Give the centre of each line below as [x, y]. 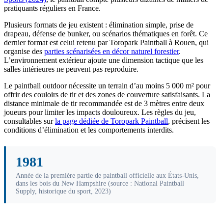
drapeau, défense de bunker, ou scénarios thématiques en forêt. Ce [106, 34]
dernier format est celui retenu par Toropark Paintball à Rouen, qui [106, 42]
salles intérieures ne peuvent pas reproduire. [71, 69]
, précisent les [189, 121]
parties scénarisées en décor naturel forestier [111, 51]
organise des [24, 51]
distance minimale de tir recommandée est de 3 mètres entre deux [104, 103]
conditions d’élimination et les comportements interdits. [89, 130]
